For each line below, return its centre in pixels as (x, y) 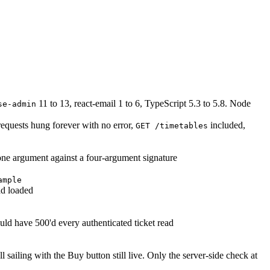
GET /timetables (172, 126)
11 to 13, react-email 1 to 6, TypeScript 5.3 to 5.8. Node (143, 104)
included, (227, 125)
